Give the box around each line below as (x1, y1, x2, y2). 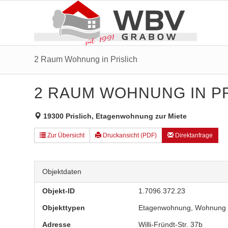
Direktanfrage (174, 132, 213, 139)
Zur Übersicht (46, 132, 84, 139)
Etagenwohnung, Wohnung (138, 204, 226, 212)
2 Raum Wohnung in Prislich (34, 55, 137, 64)
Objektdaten (42, 167, 81, 176)
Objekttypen (42, 204, 85, 212)
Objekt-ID (42, 187, 75, 195)
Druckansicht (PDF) (101, 132, 157, 139)
